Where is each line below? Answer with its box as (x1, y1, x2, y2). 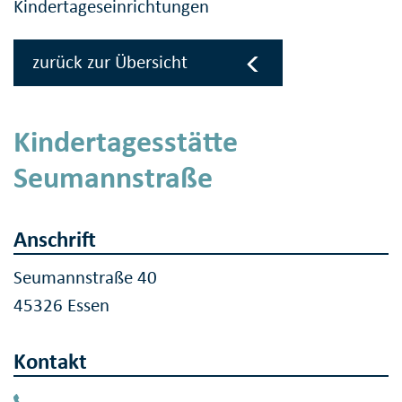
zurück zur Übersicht (32, 50, 188, 74)
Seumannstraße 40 (13, 266, 157, 290)
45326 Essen (13, 293, 109, 318)
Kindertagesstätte (13, 122, 238, 160)
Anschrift (13, 224, 96, 253)
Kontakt (13, 346, 87, 375)
